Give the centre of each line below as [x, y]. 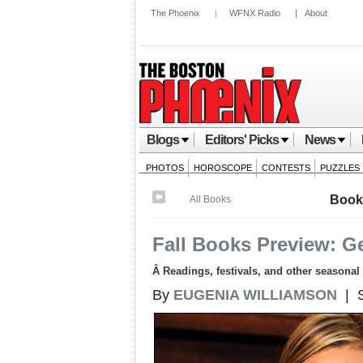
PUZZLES [340, 168]
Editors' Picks [242, 140]
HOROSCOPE [223, 168]
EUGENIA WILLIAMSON [255, 295]
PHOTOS [165, 168]
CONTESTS [286, 168]
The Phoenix [175, 13]
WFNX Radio [255, 13]
